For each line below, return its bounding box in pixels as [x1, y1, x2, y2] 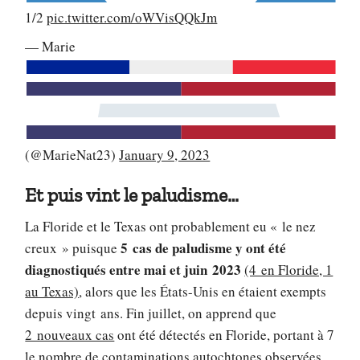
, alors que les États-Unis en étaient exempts [79, 281, 327, 301]
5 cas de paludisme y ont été [121, 237, 287, 258]
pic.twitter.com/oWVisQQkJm [47, 8, 218, 27]
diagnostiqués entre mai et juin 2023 [25, 259, 242, 280]
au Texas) [25, 281, 80, 301]
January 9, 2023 [119, 145, 211, 164]
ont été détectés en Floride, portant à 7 [114, 325, 335, 344]
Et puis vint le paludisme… [25, 182, 239, 207]
